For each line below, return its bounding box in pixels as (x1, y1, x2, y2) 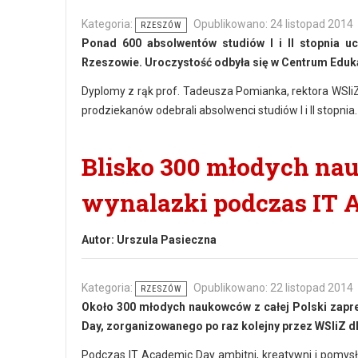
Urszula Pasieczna (117, 233, 217, 246)
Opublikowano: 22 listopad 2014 (193, 281, 353, 294)
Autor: (82, 233, 117, 246)
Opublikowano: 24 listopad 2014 (193, 18, 353, 30)
